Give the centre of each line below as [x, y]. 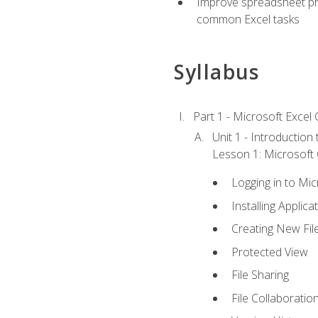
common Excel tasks [248, 19]
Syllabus [216, 72]
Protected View [270, 252]
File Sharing [261, 275]
